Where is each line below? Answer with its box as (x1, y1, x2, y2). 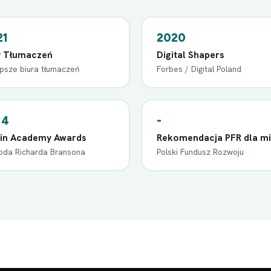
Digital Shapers (156, 48, 224, 61)
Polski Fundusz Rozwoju (156, 146, 244, 157)
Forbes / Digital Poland (156, 63, 241, 74)
